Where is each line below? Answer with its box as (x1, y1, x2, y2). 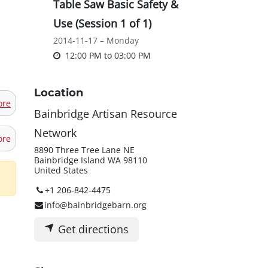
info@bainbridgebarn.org (44, 199, 147, 211)
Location (34, 86, 83, 100)
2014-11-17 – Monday (53, 35, 139, 47)
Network (34, 126, 77, 141)
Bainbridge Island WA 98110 (34, 154, 147, 166)
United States (34, 165, 88, 176)
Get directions (55, 222, 129, 237)
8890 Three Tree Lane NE (34, 144, 135, 156)
